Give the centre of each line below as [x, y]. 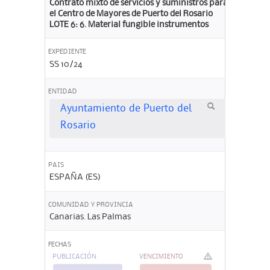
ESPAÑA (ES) [75, 177]
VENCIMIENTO [161, 257]
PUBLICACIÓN [74, 257]
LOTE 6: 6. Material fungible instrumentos [129, 24]
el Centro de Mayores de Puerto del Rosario [131, 14]
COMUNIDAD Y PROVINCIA [91, 205]
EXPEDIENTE [67, 52]
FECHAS [60, 244]
